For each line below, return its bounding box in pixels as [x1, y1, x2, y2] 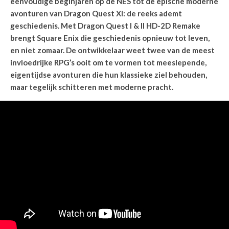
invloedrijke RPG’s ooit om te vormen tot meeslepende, [10, 58, 207, 67]
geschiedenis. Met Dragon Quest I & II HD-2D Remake [10, 21, 200, 30]
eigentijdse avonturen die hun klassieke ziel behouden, [10, 70, 207, 79]
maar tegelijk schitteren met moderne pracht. [10, 82, 173, 91]
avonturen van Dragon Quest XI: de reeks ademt [10, 9, 182, 18]
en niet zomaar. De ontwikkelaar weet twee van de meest [10, 45, 215, 55]
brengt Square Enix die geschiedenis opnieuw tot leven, [10, 33, 210, 42]
